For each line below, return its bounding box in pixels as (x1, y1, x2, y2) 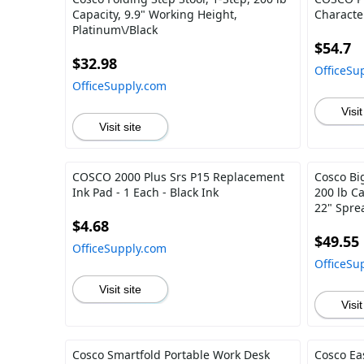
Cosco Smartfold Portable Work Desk (72, 347, 270, 362)
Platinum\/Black (72, 22, 158, 37)
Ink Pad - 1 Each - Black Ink (72, 184, 219, 200)
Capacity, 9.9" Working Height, (72, 6, 237, 22)
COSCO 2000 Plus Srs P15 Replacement (72, 169, 284, 184)
